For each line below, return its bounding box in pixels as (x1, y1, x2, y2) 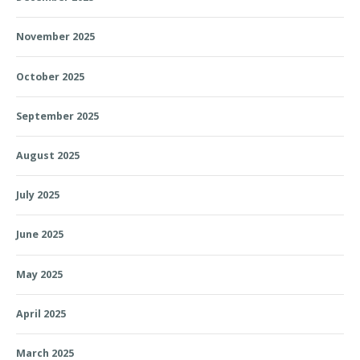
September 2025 (16, 108, 99, 123)
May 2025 (16, 267, 63, 281)
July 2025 (16, 188, 59, 202)
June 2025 (16, 227, 63, 242)
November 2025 (16, 30, 95, 44)
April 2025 (16, 306, 66, 321)
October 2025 (16, 69, 84, 84)
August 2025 (16, 149, 80, 163)
